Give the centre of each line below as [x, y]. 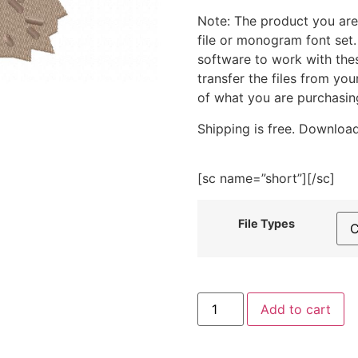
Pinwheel [223, 323]
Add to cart [295, 309]
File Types [267, 223]
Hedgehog [228, 298]
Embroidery [231, 336]
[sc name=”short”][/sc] [266, 179]
